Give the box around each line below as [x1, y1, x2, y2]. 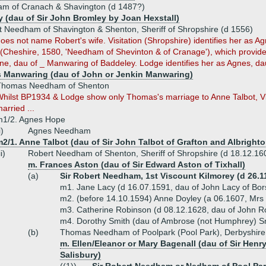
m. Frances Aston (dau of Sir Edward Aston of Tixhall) [28, 160, 245, 169]
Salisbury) [60, 250, 101, 259]
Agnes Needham [28, 126, 91, 135]
